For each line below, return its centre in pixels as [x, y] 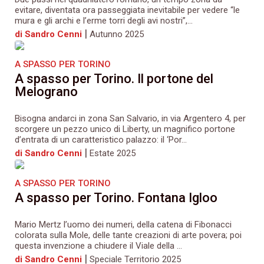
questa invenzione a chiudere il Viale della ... [98, 245]
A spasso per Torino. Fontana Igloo [116, 197]
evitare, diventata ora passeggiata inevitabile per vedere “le [127, 10]
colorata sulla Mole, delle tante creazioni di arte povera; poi [128, 235]
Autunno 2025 [117, 34]
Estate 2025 [113, 153]
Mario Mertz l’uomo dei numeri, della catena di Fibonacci [123, 224]
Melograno [46, 91]
